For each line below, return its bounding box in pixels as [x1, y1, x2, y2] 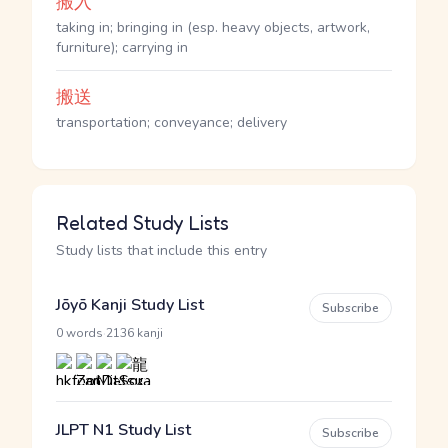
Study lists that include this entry [56, 241, 267, 260]
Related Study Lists [56, 211, 229, 235]
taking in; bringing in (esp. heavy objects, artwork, [56, 18, 370, 37]
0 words [56, 325, 103, 341]
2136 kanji [106, 325, 163, 341]
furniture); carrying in [56, 38, 188, 57]
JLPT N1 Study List [56, 419, 191, 441]
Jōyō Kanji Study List [56, 294, 204, 316]
